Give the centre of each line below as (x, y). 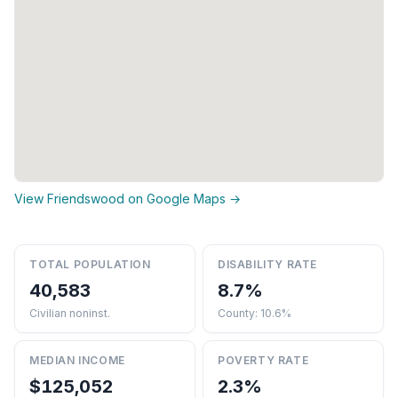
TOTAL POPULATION (90, 264)
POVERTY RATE (263, 360)
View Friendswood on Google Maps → (127, 198)
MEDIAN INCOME (77, 360)
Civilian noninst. (70, 313)
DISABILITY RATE (267, 264)
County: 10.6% (255, 313)
